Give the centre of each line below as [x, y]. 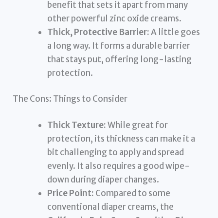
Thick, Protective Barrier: [99, 32]
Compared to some [132, 193]
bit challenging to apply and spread [116, 152]
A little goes [175, 32]
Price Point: [71, 193]
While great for [137, 125]
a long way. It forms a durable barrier [119, 45]
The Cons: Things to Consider [70, 99]
